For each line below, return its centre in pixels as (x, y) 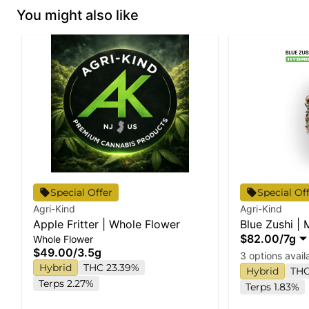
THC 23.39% (111, 267)
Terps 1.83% (272, 287)
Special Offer (81, 192)
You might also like (78, 15)
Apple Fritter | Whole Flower (107, 224)
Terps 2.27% (66, 283)
